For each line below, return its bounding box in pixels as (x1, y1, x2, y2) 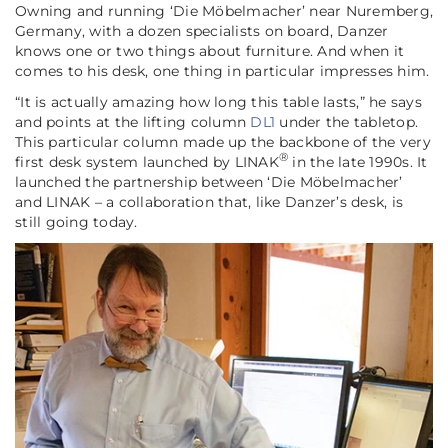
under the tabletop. (275, 112, 418, 131)
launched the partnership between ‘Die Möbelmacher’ (15, 172, 403, 191)
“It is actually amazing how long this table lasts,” (15, 92, 365, 111)
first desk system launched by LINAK (15, 152, 279, 171)
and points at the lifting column (15, 112, 251, 131)
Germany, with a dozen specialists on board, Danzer (15, 21, 389, 40)
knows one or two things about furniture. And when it (15, 41, 404, 60)
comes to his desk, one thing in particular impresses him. (15, 61, 430, 80)
